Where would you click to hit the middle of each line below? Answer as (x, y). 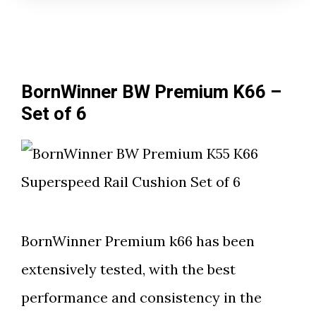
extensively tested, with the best (128, 269)
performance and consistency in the (141, 298)
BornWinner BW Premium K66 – (151, 93)
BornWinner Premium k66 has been (138, 241)
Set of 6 (54, 115)
